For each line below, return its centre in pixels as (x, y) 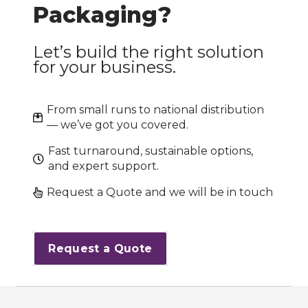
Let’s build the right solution (148, 52)
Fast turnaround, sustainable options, (151, 151)
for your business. (104, 67)
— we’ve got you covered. (118, 124)
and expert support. (104, 166)
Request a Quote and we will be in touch (160, 192)
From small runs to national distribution (156, 109)
